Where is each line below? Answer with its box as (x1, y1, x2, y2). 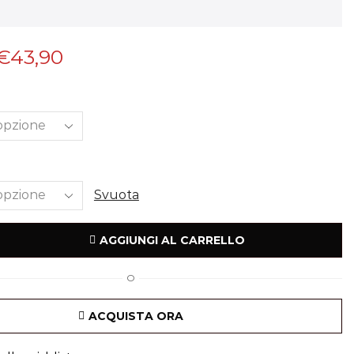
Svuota (93, 187, 139, 203)
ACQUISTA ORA (88, 309, 184, 323)
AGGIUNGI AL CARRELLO (99, 233, 245, 247)
